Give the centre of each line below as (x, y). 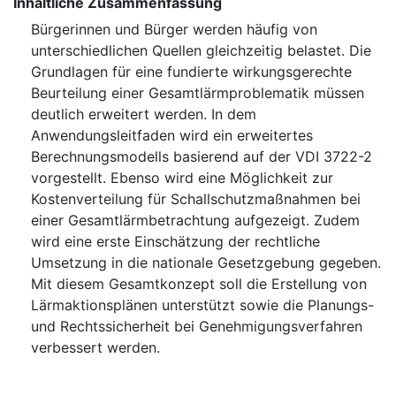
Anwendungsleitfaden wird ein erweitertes (172, 136)
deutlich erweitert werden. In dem (144, 114)
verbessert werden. (95, 348)
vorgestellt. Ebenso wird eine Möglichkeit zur (182, 178)
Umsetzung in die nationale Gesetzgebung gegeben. (206, 263)
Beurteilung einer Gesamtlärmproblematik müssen (198, 93)
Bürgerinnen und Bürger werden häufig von (174, 30)
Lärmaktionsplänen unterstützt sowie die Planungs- (202, 305)
